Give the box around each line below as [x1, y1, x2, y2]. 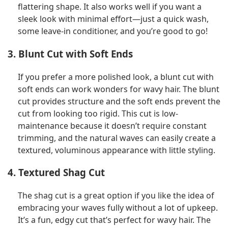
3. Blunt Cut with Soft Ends [8, 47, 133, 60]
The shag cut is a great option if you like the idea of [18, 190, 214, 202]
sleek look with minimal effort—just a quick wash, [18, 13, 209, 25]
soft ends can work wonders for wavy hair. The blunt [18, 83, 219, 95]
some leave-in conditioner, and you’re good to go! [18, 25, 208, 37]
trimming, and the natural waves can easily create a [18, 132, 216, 144]
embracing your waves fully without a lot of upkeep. [18, 202, 218, 214]
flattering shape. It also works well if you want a [18, 1, 202, 13]
